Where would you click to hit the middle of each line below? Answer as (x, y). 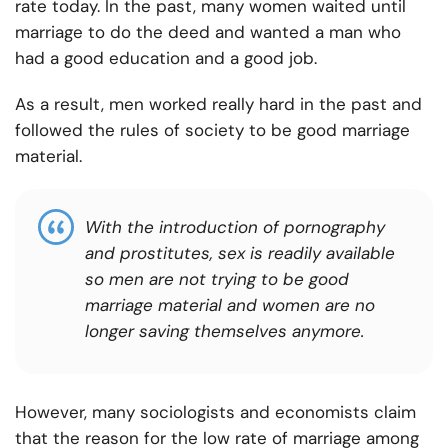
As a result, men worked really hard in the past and (218, 104)
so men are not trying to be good (217, 279)
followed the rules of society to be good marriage (212, 130)
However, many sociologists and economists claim (215, 412)
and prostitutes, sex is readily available (240, 253)
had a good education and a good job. (166, 58)
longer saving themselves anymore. (224, 331)
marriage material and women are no (230, 305)
